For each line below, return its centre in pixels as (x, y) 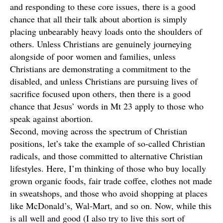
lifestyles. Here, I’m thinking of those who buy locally (108, 168)
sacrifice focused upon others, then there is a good (100, 94)
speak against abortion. (52, 118)
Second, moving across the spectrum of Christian (99, 131)
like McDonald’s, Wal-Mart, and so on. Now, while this (111, 206)
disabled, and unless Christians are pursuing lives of (104, 81)
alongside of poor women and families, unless (93, 56)
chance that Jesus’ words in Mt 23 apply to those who (107, 106)
